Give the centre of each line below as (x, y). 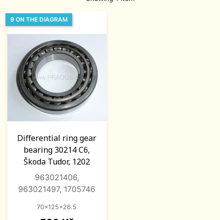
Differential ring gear (57, 138)
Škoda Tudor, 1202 (57, 162)
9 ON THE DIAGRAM (39, 19)
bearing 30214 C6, (57, 150)
